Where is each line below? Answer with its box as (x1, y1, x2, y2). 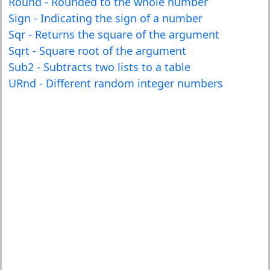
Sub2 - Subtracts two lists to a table (8, 60, 190, 74)
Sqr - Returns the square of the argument (8, 27, 219, 42)
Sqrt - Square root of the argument (8, 43, 186, 58)
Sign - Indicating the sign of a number (8, 11, 202, 25)
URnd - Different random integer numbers (8, 76, 223, 90)
